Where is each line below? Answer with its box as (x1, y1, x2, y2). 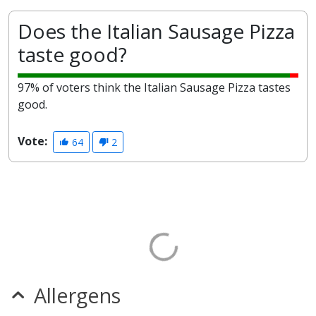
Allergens (34, 281, 121, 310)
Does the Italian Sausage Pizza (18, 18, 295, 45)
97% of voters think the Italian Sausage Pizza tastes (18, 80, 291, 96)
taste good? (18, 41, 127, 68)
